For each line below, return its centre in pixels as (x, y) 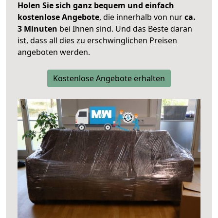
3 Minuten (37, 29)
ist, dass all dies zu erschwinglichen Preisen (97, 41)
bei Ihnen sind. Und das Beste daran (125, 29)
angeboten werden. (54, 52)
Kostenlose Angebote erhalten (109, 79)
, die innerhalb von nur (142, 17)
